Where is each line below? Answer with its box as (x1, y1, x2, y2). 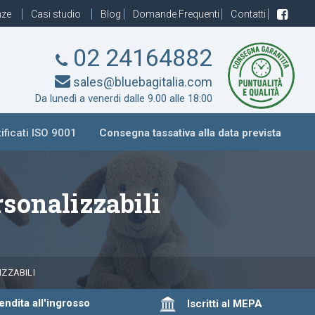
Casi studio (30, 8, 84, 20)
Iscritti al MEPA (176, 297, 263, 310)
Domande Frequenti (132, 8, 222, 20)
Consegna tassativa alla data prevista (99, 127, 282, 140)
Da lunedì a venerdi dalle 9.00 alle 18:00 (34, 92, 212, 105)
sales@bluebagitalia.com (70, 75, 212, 89)
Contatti (231, 8, 268, 20)
